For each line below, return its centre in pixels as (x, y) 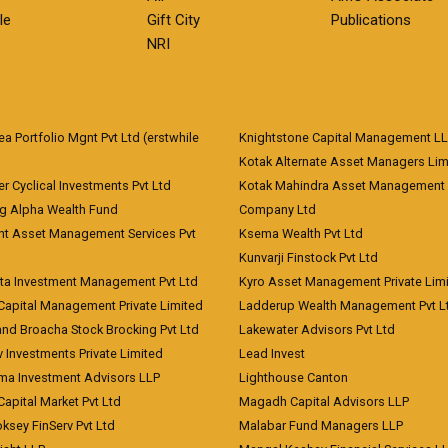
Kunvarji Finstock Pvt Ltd (308, 257)
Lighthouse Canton (293, 377)
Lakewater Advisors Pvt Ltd (317, 329)
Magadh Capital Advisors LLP (324, 401)
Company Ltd (277, 209)
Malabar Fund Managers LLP (321, 425)
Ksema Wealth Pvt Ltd (301, 233)
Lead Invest (272, 353)
